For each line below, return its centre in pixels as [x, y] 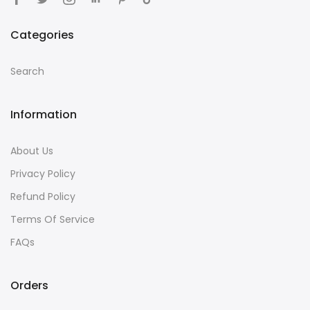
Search [27, 71]
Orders [29, 285]
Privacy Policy [43, 173]
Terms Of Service [53, 219]
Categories [42, 35]
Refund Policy [43, 196]
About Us [32, 151]
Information [44, 114]
